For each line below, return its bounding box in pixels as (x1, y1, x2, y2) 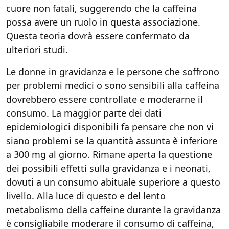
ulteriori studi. (6, 43, 68, 56)
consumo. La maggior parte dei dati (6, 107, 162, 119)
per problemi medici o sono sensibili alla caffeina (6, 79, 219, 91)
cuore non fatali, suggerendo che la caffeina (6, 2, 197, 14)
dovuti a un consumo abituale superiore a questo (6, 176, 220, 188)
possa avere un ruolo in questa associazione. (6, 16, 200, 28)
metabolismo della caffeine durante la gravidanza (6, 203, 221, 216)
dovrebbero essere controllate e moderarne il (6, 93, 203, 105)
